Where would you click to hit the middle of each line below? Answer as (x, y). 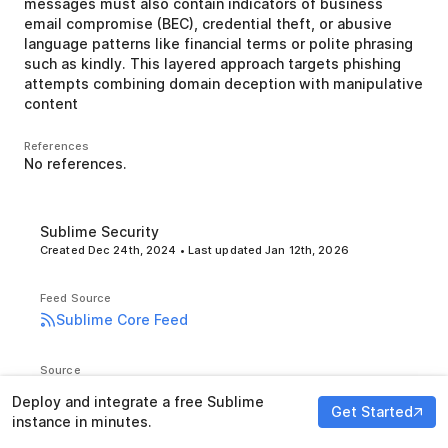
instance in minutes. (82, 421)
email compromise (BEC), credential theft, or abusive (208, 23)
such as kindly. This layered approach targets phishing (212, 63)
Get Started (372, 411)
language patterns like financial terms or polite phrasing (218, 43)
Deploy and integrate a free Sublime (138, 401)
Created (64, 250)
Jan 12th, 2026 (307, 250)
